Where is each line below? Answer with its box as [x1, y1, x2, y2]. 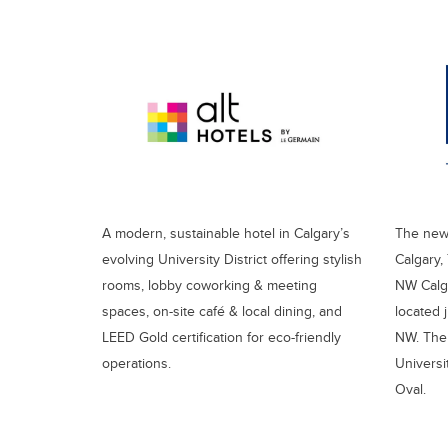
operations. [102, 352, 171, 373]
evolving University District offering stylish [102, 248, 362, 269]
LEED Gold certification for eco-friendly [102, 326, 341, 347]
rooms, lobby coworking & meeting [102, 274, 317, 295]
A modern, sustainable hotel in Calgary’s [102, 222, 350, 243]
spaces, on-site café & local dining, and [102, 300, 342, 321]
